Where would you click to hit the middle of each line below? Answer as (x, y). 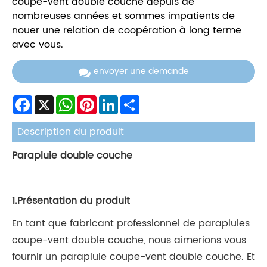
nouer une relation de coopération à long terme (127, 31)
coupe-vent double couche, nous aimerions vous (129, 240)
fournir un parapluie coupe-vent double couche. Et (133, 257)
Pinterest (111, 100)
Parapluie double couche (72, 156)
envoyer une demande (141, 72)
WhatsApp (94, 100)
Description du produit (71, 131)
